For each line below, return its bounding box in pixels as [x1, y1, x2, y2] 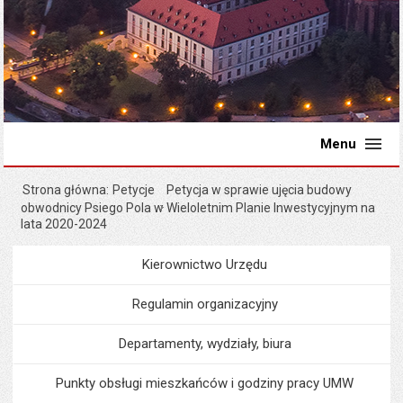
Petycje [112, 183, 156, 197]
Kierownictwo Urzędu [142, 256, 267, 273]
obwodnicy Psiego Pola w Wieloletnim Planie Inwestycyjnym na [21, 201, 376, 215]
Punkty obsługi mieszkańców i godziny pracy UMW [56, 375, 354, 391]
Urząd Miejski [248, 256, 326, 273]
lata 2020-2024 [21, 217, 108, 231]
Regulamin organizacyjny [131, 296, 278, 312]
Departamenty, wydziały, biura [118, 336, 291, 352]
